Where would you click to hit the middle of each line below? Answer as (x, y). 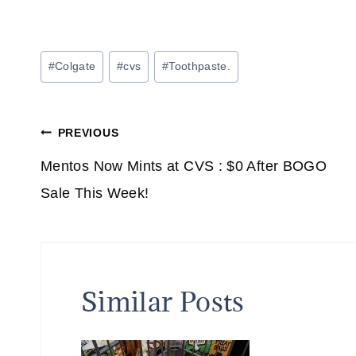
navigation (104, 175)
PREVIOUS (88, 133)
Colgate (75, 66)
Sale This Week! (95, 193)
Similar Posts (163, 302)
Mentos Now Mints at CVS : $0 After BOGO (184, 166)
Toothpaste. (200, 66)
